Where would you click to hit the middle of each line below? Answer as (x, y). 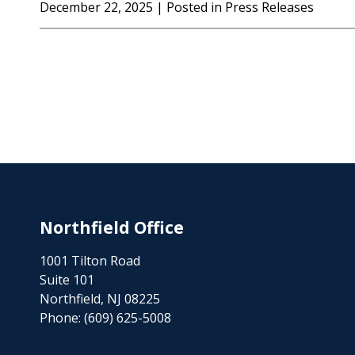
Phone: (62, 318)
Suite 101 (67, 280)
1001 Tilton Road (90, 261)
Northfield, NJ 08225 (100, 299)
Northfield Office (112, 227)
